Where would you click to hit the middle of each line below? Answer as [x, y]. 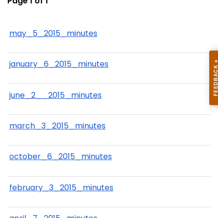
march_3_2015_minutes [57, 126]
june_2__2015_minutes [55, 95]
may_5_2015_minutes [53, 33]
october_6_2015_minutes [61, 157]
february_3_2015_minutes [61, 187]
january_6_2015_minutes [59, 64]
